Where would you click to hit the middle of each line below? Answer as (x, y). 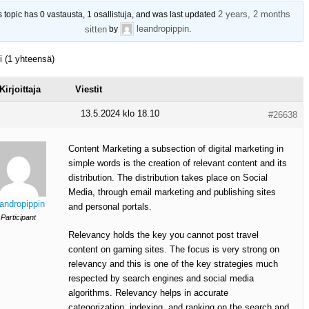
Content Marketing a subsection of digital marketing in (176, 149)
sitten (96, 29)
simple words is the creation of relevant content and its (178, 163)
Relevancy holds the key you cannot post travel (163, 235)
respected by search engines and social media (161, 279)
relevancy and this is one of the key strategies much (173, 264)
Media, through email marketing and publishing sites (172, 192)
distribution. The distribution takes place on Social (168, 178)
